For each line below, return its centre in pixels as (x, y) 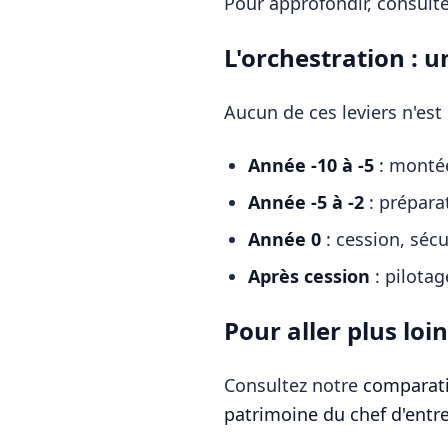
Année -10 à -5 (311, 165)
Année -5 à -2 (306, 202)
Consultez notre (293, 385)
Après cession (309, 276)
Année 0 (284, 239)
